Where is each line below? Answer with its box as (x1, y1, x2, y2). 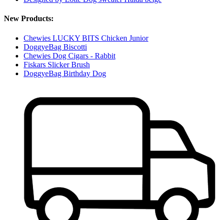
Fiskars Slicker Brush (24, 60, 90, 69)
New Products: (4, 14, 54, 23)
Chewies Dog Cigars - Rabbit (24, 51, 115, 60)
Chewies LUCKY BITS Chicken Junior (24, 33, 148, 42)
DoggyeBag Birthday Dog (24, 69, 106, 78)
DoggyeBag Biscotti (24, 42, 87, 51)
